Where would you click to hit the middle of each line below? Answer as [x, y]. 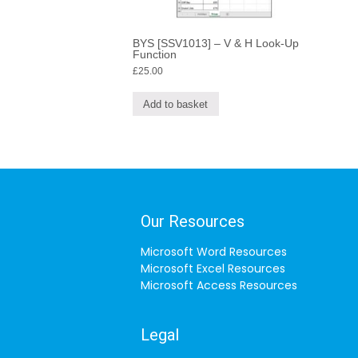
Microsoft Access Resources [219, 285]
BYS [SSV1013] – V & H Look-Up [216, 44]
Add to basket [176, 104]
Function [155, 55]
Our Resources [193, 221]
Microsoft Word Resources [214, 251]
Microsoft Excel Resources [213, 268]
